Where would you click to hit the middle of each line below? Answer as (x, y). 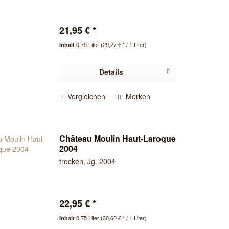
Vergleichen (86, 96)
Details (111, 72)
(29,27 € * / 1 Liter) (124, 45)
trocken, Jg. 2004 (88, 161)
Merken (138, 96)
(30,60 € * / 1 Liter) (124, 217)
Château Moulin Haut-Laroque (118, 138)
